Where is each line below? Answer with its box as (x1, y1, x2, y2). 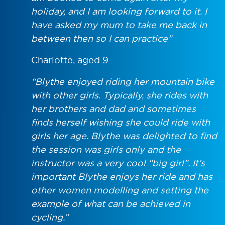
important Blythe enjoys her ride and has (31, 171, 212, 182)
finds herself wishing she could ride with (31, 117, 210, 128)
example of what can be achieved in (31, 198, 190, 209)
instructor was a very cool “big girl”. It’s (31, 157, 205, 169)
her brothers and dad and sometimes (31, 103, 196, 115)
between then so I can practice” (31, 33, 174, 44)
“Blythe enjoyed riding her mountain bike (31, 76, 214, 87)
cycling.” (31, 211, 68, 223)
